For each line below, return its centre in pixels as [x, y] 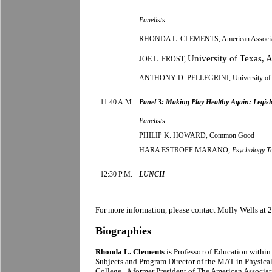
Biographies [123, 231]
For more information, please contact [156, 210]
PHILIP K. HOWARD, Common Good [197, 135]
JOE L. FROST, [163, 59]
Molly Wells [238, 210]
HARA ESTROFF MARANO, [185, 150]
